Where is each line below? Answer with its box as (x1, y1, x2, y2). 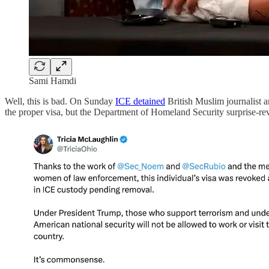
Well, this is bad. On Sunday (5, 95, 115, 106)
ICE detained (115, 95, 165, 106)
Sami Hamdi (29, 75, 76, 86)
